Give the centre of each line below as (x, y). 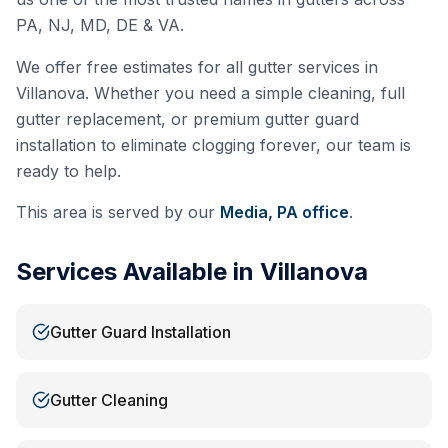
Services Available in (138, 271)
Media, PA (259, 212)
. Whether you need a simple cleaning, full (245, 93)
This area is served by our (115, 212)
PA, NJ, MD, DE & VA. (100, 25)
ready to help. (68, 171)
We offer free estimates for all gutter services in (197, 67)
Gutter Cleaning (109, 400)
